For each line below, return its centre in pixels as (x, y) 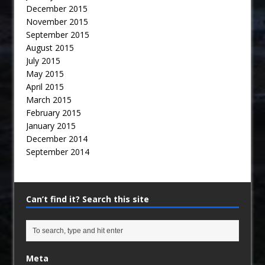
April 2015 (45, 87)
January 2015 (51, 126)
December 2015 (57, 9)
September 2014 (58, 152)
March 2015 (49, 100)
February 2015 (54, 113)
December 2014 (57, 139)
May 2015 (45, 74)
